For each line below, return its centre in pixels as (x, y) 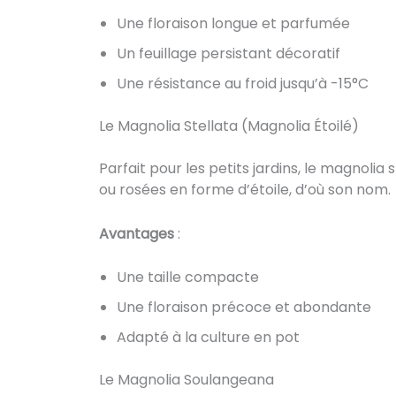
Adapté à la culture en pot (208, 338)
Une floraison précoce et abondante (244, 308)
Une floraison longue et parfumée (233, 23)
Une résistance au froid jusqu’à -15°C (243, 83)
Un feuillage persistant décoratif (228, 53)
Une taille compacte (188, 278)
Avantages (137, 233)
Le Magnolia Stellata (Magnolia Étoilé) (229, 126)
